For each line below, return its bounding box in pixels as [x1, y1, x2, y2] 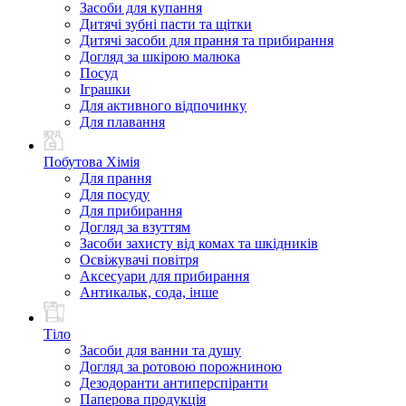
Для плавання [80, 114, 165, 130]
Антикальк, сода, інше [80, 285, 218, 300]
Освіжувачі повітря [80, 252, 198, 267]
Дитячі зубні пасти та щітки [80, 16, 252, 32]
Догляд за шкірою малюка [80, 49, 240, 64]
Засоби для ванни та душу [80, 343, 241, 358]
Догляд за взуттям [80, 219, 190, 235]
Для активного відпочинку [80, 98, 246, 113]
